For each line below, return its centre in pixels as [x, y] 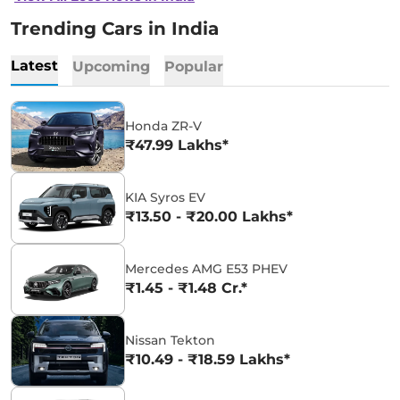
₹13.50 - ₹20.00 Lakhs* [209, 217]
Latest [34, 66]
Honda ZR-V [163, 126]
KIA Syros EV [165, 198]
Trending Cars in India [115, 29]
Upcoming [111, 67]
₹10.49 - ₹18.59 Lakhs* [208, 360]
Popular [194, 67]
